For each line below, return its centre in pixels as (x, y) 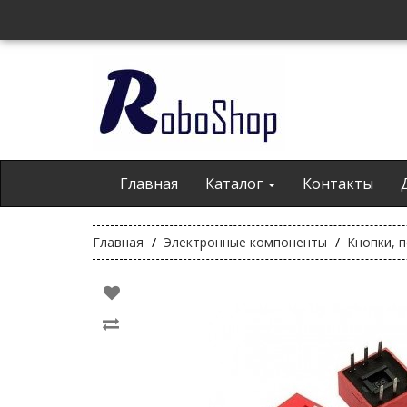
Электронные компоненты (245, 242)
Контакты (338, 184)
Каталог (236, 184)
